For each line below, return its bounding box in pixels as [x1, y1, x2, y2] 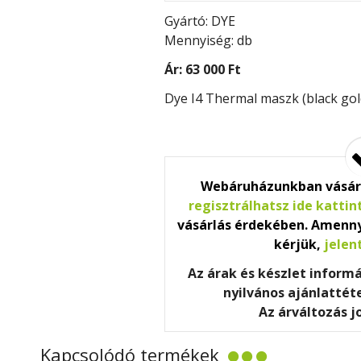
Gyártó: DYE [164, 12, 235, 31]
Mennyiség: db [164, 31, 252, 50]
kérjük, [273, 235, 324, 254]
